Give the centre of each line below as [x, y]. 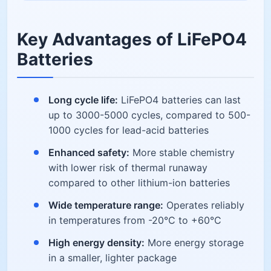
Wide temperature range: [106, 205]
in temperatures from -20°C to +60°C [135, 220]
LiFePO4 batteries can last [179, 100]
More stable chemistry [182, 152]
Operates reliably [204, 205]
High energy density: [96, 242]
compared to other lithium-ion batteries [139, 182]
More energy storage [194, 242]
